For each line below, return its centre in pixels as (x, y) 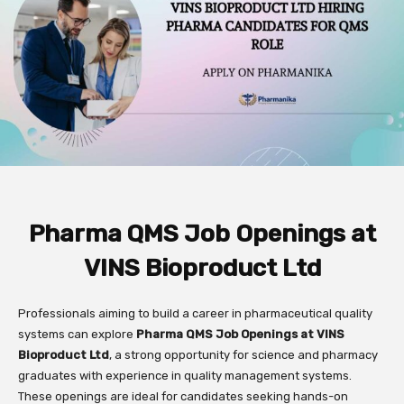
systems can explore (77, 335)
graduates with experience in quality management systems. (185, 376)
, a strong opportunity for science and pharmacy (243, 355)
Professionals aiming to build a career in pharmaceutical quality (195, 314)
